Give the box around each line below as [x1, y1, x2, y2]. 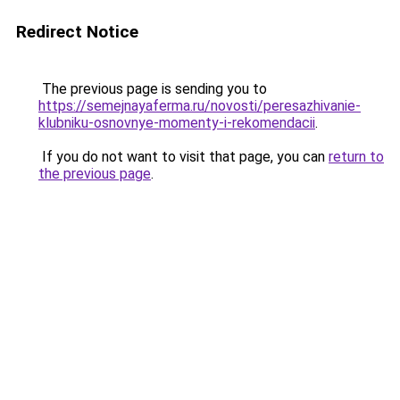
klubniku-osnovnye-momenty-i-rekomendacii [38, 114, 315, 131]
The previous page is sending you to [38, 80, 267, 97]
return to [329, 148, 384, 165]
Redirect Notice [16, 21, 138, 42]
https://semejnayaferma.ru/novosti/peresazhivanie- [38, 97, 361, 114]
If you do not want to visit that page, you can [38, 148, 329, 165]
